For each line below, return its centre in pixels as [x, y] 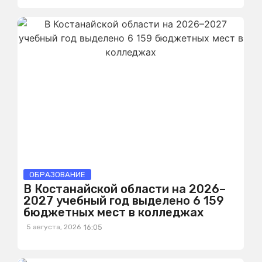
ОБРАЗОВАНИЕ [57, 175]
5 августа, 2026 [54, 227]
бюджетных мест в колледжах [113, 212]
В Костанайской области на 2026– [125, 189]
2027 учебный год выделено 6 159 [124, 201]
